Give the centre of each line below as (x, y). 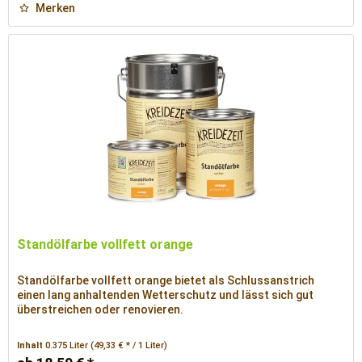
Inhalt (32, 346)
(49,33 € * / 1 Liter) (129, 346)
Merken (56, 8)
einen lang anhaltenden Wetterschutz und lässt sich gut (166, 295)
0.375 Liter (68, 346)
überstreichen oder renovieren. (101, 310)
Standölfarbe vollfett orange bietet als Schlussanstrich (166, 281)
